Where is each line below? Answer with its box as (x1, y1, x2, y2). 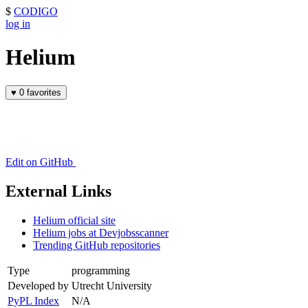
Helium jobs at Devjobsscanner (33, 226, 168, 239)
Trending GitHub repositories (33, 239, 160, 251)
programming (71, 264, 130, 276)
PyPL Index (8, 294, 59, 307)
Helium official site (33, 214, 115, 226)
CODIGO (14, 5, 58, 17)
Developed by (8, 279, 69, 291)
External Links (5, 181, 111, 200)
